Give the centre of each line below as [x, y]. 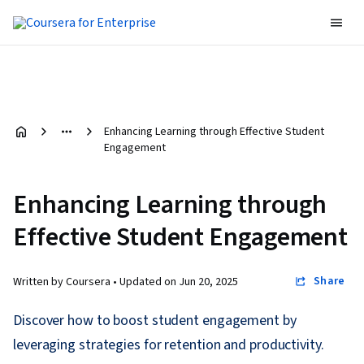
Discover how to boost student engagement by [155, 321]
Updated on [149, 282]
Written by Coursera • [66, 282]
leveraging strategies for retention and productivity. [169, 345]
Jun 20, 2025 [208, 282]
